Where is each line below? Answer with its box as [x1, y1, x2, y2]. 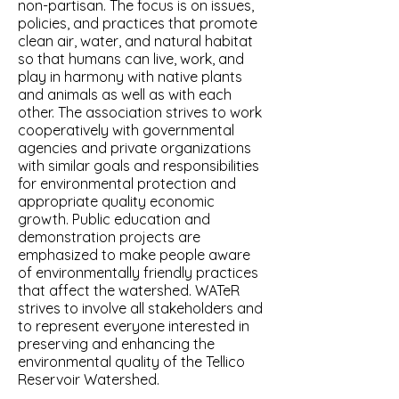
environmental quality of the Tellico [18, 353, 245, 370]
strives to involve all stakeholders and [18, 299, 263, 317]
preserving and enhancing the [18, 335, 215, 353]
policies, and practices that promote [18, 14, 257, 32]
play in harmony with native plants [18, 68, 242, 85]
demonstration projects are [18, 228, 200, 246]
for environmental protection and [18, 175, 236, 192]
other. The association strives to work [18, 103, 262, 121]
